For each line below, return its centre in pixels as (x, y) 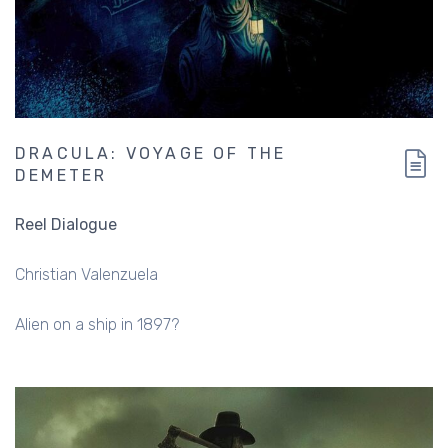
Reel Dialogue (66, 224)
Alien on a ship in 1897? (97, 324)
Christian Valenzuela (86, 274)
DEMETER (61, 175)
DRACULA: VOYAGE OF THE (151, 153)
